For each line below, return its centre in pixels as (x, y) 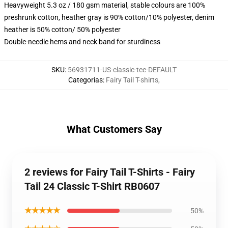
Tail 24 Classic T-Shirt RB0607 (92, 186)
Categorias (85, 80)
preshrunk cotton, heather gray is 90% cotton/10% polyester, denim (109, 17)
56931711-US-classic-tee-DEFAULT (122, 70)
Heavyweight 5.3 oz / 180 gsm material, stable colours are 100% (105, 5)
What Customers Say (114, 129)
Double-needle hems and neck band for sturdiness (82, 42)
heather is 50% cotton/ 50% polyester (62, 30)
